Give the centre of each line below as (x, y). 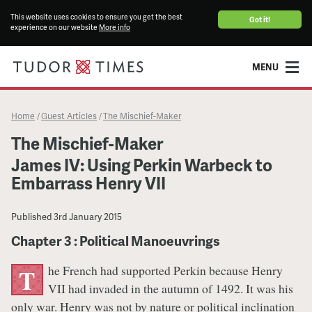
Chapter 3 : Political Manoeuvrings (116, 241)
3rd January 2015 (88, 216)
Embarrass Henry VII (88, 182)
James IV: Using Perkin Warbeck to (142, 164)
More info (115, 28)
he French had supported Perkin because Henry (165, 271)
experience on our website (55, 28)
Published (31, 216)
